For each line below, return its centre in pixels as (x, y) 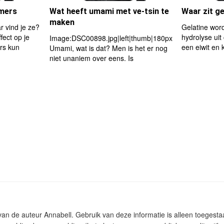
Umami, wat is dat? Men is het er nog (108, 48)
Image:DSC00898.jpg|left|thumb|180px (111, 38)
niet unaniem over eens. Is (91, 58)
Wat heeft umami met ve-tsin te (109, 11)
